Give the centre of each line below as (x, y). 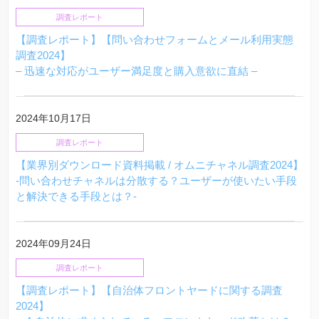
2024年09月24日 (53, 244)
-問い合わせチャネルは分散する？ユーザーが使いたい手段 (156, 181)
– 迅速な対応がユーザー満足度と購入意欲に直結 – (136, 71)
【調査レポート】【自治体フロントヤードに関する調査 (149, 290)
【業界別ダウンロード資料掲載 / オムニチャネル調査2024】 (159, 165)
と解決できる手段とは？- (76, 196)
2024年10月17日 (53, 118)
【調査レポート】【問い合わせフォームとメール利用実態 (155, 40)
